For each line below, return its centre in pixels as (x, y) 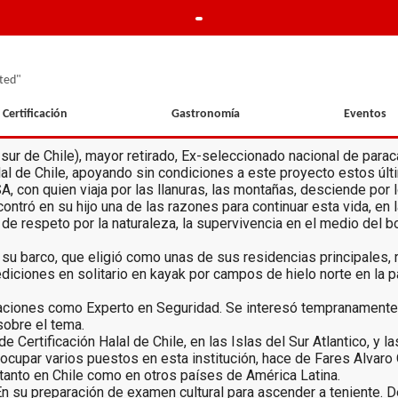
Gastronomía (205, 114)
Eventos (366, 114)
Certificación (35, 114)
